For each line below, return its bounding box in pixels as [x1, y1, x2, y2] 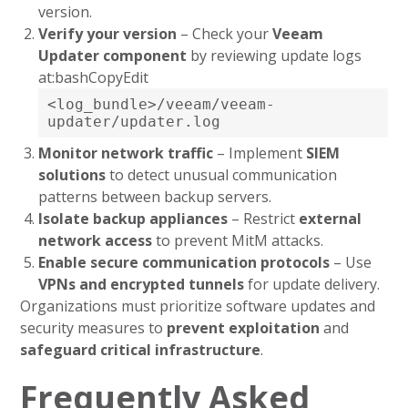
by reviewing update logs [187, 46, 362, 66]
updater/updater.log [47, 113, 221, 130]
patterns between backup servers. [38, 187, 272, 207]
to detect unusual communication [106, 165, 338, 185]
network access [38, 230, 153, 250]
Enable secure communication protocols [38, 252, 331, 272]
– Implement [213, 143, 307, 163]
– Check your [177, 24, 273, 44]
